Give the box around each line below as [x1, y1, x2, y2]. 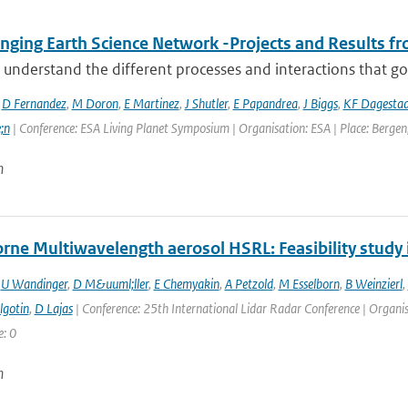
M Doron [71, 95, 118, 112]
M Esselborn [278, 275, 340, 292]
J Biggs [302, 95, 338, 112]
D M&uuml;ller [72, 275, 148, 292]
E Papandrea [232, 95, 298, 112]
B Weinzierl [344, 275, 403, 292]
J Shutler [184, 95, 228, 112]
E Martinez [123, 95, 179, 112]
